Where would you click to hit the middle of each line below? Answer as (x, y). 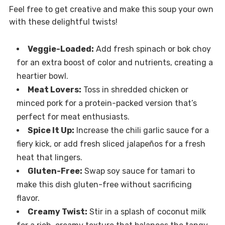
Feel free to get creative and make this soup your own (111, 10)
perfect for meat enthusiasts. (73, 117)
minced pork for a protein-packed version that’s (106, 103)
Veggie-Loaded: (61, 49)
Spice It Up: (51, 131)
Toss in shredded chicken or (135, 90)
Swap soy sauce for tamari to (138, 171)
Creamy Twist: (57, 212)
